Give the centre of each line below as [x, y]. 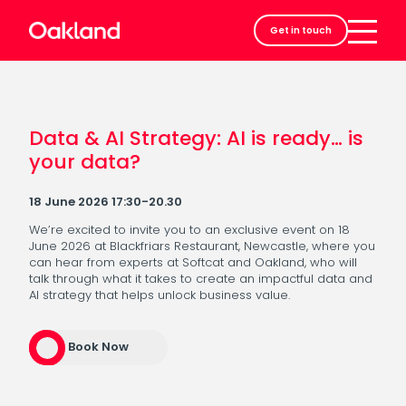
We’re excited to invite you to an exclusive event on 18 [189, 229]
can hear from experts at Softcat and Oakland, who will [193, 262]
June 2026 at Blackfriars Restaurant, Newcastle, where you [202, 246]
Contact [209, 57]
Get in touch [301, 30]
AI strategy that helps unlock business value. [159, 295]
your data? [85, 162]
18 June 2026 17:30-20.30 [106, 201]
